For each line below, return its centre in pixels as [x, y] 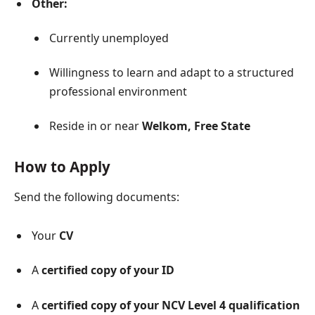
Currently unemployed [109, 38]
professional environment [118, 92]
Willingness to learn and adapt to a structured [172, 73]
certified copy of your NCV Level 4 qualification [171, 305]
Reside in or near [96, 126]
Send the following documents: [97, 197]
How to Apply [62, 166]
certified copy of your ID [108, 270]
